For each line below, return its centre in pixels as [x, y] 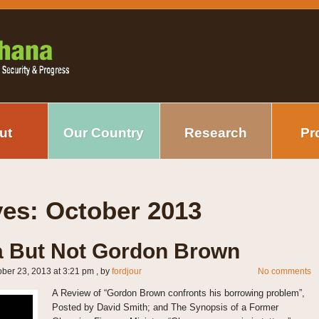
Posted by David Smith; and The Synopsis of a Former [165, 308]
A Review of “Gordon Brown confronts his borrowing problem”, [178, 293]
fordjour [126, 271]
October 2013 [123, 210]
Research [215, 133]
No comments [284, 271]
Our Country [104, 133]
